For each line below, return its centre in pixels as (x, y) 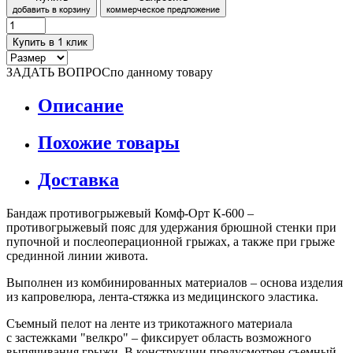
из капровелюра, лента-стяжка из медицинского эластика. (162, 296)
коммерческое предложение (163, 9)
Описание (81, 105)
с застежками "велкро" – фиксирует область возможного (159, 337)
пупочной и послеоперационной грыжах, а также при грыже (171, 241)
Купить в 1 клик (50, 42)
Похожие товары (109, 142)
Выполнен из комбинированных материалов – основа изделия (175, 282)
